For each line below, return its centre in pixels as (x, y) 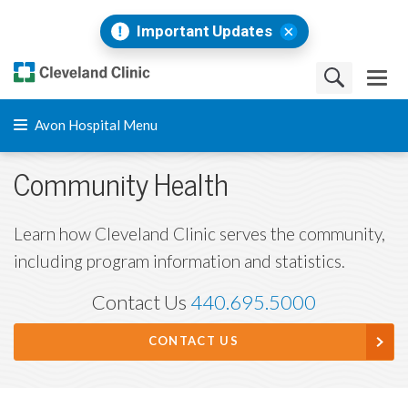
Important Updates (204, 31)
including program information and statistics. (179, 262)
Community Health (121, 186)
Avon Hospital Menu (95, 126)
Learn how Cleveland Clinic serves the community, (199, 235)
